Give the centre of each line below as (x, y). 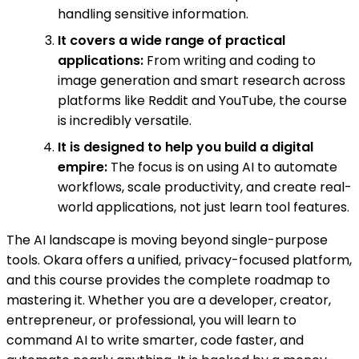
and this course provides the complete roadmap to (168, 280)
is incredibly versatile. (125, 121)
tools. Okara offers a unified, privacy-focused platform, (179, 260)
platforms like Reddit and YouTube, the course (202, 101)
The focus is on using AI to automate (222, 167)
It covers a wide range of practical (171, 41)
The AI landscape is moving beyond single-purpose (167, 240)
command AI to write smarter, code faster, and (155, 341)
